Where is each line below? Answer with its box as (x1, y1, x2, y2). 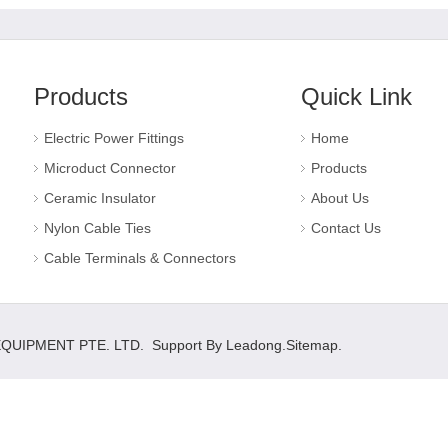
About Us (310, 190, 369, 206)
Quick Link (300, 83, 412, 110)
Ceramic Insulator (44, 190, 156, 206)
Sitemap (286, 337, 338, 353)
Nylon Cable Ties (44, 220, 151, 236)
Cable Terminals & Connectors (44, 250, 236, 266)
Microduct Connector (44, 160, 176, 176)
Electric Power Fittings (44, 130, 184, 146)
